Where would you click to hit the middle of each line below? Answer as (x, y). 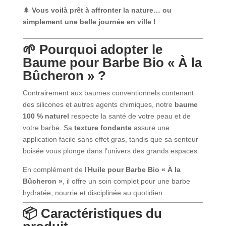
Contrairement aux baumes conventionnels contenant (108, 93)
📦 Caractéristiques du (92, 213)
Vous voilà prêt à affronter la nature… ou (101, 10)
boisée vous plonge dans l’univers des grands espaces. (111, 151)
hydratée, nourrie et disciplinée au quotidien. (93, 192)
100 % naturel (46, 116)
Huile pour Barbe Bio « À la (134, 169)
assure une (150, 127)
